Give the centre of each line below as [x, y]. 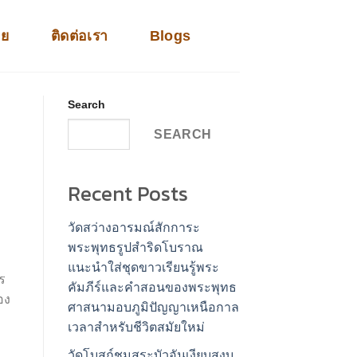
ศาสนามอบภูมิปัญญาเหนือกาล [153, 308]
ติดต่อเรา [79, 35]
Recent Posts [127, 194]
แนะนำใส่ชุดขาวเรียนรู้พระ [143, 268]
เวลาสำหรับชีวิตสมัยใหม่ [136, 328]
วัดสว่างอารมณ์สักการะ [133, 228]
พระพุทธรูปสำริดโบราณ [135, 248]
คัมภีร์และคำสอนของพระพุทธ [152, 288]
